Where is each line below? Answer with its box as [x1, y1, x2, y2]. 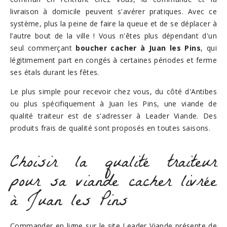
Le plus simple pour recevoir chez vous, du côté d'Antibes [10, 87, 217, 96]
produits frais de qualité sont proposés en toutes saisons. [10, 123, 211, 133]
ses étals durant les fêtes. [10, 67, 99, 77]
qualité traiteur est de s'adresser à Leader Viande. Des [10, 111, 217, 121]
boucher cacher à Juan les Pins [75, 43, 201, 53]
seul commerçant [10, 43, 76, 53]
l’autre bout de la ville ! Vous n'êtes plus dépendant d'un [10, 31, 217, 41]
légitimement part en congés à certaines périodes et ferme [10, 55, 217, 65]
